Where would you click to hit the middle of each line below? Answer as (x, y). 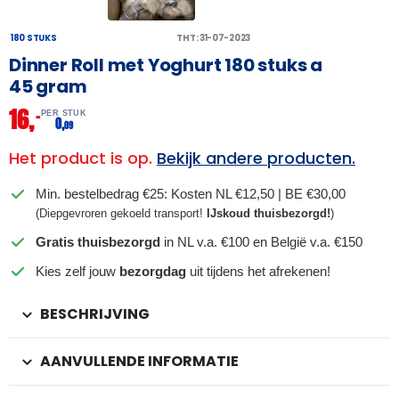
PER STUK (64, 113)
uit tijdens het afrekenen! (258, 271)
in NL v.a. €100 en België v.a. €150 (261, 241)
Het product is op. (83, 158)
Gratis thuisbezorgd (98, 241)
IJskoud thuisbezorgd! (269, 213)
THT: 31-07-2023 (213, 37)
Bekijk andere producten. (256, 158)
